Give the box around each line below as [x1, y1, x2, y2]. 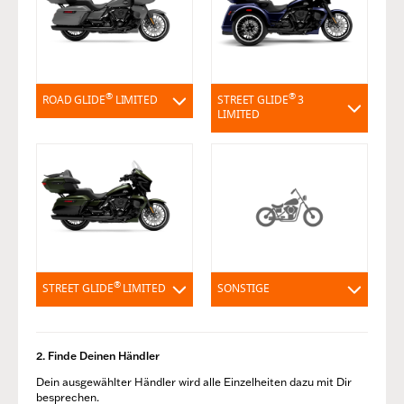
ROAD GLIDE [42, 91, 106, 110]
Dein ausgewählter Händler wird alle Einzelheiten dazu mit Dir [36, 375, 352, 390]
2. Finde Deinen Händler [36, 349, 160, 363]
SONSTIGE [217, 280, 271, 299]
